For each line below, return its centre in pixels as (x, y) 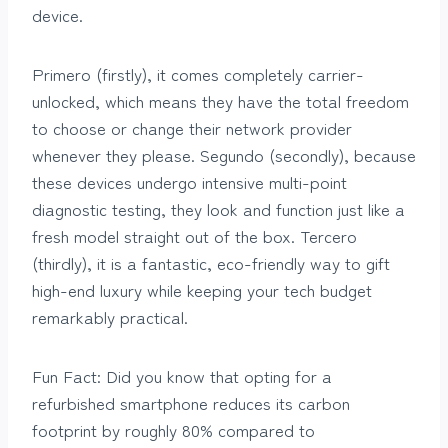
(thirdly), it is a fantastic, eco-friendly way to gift (211, 262)
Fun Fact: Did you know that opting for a (182, 375)
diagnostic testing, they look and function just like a (218, 208)
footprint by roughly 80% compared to (173, 429)
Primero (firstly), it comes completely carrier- (198, 73)
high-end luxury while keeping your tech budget (202, 289)
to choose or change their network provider (192, 127)
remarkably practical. (110, 316)
